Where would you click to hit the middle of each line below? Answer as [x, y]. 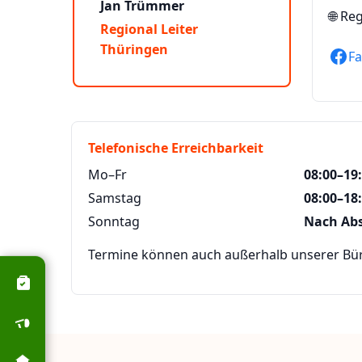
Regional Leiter [151, 29]
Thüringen [134, 50]
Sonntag [114, 222]
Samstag [115, 198]
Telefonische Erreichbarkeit [176, 148]
